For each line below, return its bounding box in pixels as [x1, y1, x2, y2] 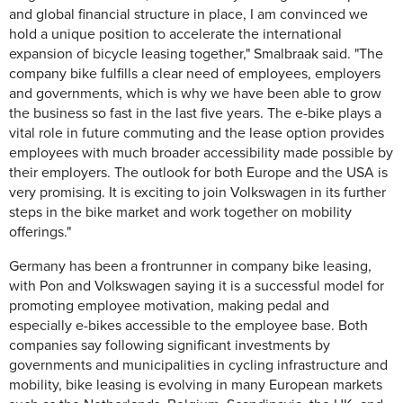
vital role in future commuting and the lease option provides [9, 124, 384, 143]
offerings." [9, 223, 71, 242]
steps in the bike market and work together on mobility [9, 203, 352, 222]
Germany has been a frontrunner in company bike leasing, [9, 257, 372, 276]
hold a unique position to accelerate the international [9, 25, 342, 44]
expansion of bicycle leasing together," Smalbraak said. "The [9, 45, 383, 64]
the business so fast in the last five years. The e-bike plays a [9, 104, 381, 123]
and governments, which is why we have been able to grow [9, 85, 381, 103]
